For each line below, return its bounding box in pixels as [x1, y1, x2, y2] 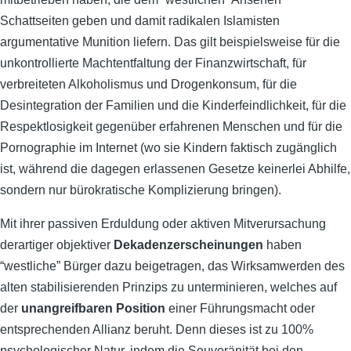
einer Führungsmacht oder [168, 302, 315, 315]
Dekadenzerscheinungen [114, 238, 263, 251]
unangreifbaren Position [21, 302, 168, 315]
